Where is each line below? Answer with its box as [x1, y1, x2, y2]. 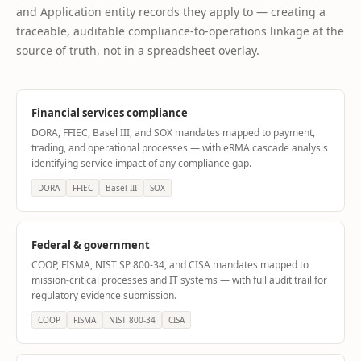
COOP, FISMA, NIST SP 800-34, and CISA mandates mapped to [31, 258, 309, 272]
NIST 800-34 [109, 314, 156, 326]
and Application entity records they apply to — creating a [16, 4, 326, 19]
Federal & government [31, 238, 150, 252]
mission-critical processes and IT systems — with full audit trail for [31, 273, 327, 287]
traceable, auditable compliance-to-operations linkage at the [16, 23, 344, 39]
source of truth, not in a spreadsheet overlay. [16, 43, 259, 58]
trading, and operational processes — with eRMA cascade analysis [31, 141, 328, 155]
